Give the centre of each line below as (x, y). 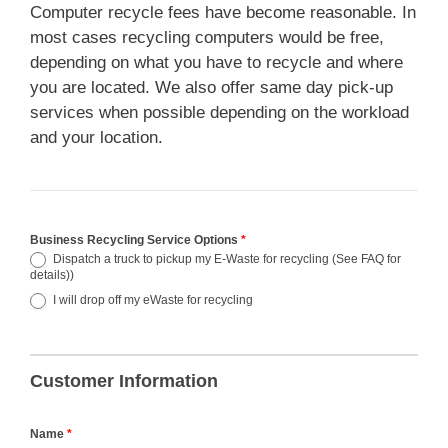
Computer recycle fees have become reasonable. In (223, 13)
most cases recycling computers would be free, (207, 38)
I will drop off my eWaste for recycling (151, 300)
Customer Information (124, 381)
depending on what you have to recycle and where (216, 63)
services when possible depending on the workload (219, 113)
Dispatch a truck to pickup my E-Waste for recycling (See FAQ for (225, 259)
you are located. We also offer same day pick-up (211, 88)
